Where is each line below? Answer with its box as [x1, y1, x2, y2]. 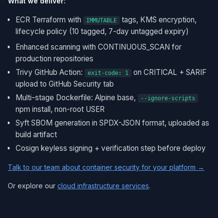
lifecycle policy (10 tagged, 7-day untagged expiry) [16, 27, 189, 36]
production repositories [16, 54, 93, 63]
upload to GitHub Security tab [16, 79, 114, 89]
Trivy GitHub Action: [16, 68, 85, 77]
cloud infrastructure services [57, 182, 149, 190]
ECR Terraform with [16, 15, 83, 24]
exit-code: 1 [88, 70, 128, 76]
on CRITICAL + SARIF [131, 68, 206, 77]
